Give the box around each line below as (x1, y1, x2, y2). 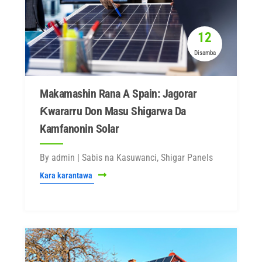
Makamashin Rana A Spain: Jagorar (40, 87, 196, 101)
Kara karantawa (40, 171, 94, 180)
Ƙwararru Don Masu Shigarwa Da (40, 104, 186, 118)
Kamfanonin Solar (40, 122, 119, 136)
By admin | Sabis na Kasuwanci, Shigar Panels (40, 152, 213, 163)
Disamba (194, 49, 216, 57)
